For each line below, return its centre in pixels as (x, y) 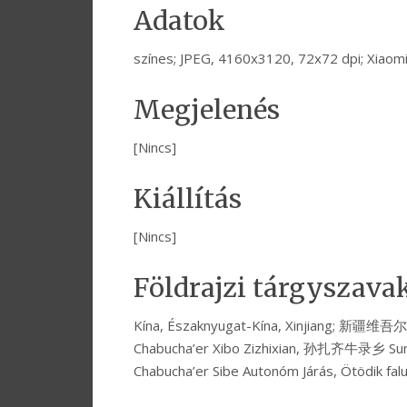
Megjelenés (207, 110)
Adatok (179, 21)
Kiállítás (188, 199)
